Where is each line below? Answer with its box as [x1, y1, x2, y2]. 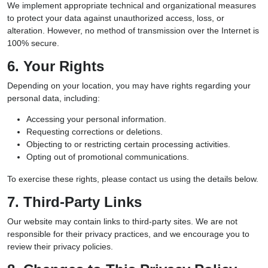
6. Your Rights [7, 58, 104, 74]
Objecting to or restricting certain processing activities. [26, 139, 230, 149]
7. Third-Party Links [7, 194, 142, 210]
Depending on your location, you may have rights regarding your [7, 81, 251, 90]
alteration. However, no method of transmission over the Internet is [7, 26, 259, 35]
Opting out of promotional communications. [26, 152, 189, 162]
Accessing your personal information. [26, 114, 166, 124]
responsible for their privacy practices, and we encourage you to [7, 229, 249, 239]
